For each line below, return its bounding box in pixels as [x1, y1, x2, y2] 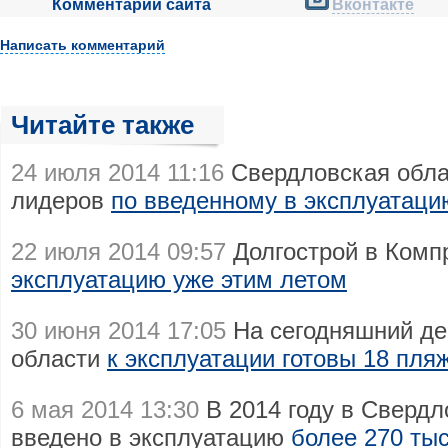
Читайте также [11, 110, 194, 140]
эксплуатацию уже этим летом [11, 266, 347, 293]
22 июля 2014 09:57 [11, 238, 226, 265]
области [11, 345, 107, 372]
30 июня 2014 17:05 [11, 317, 226, 344]
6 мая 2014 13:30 [11, 396, 199, 423]
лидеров [11, 187, 111, 214]
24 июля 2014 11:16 [11, 159, 224, 186]
